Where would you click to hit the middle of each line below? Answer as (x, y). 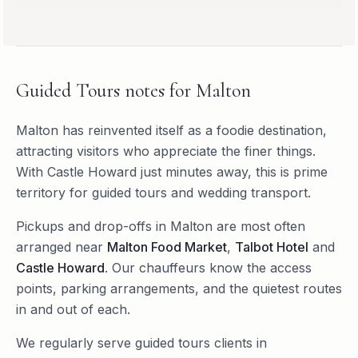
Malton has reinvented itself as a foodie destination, (171, 130)
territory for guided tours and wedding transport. (163, 192)
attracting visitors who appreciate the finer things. (166, 151)
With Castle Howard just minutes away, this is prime (172, 171)
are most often (259, 226)
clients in (239, 342)
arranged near (60, 247)
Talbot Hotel (272, 247)
